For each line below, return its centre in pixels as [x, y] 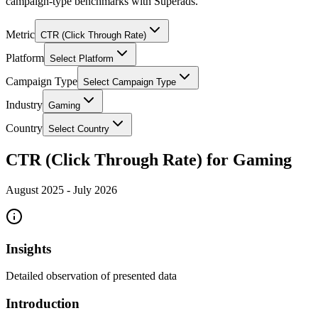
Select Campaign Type [130, 82]
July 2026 [95, 190]
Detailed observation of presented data [91, 276]
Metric [20, 35]
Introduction [43, 304]
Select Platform [82, 59]
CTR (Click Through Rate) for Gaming [149, 160]
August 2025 [35, 190]
